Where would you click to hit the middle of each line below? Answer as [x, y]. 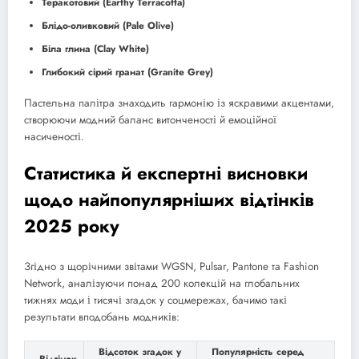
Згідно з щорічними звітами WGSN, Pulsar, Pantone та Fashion [171, 266]
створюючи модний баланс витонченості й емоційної [150, 119]
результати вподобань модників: [102, 317]
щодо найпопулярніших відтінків [169, 200]
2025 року [72, 226]
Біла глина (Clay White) [95, 48]
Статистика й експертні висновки [166, 173]
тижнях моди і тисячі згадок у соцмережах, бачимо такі [155, 300]
